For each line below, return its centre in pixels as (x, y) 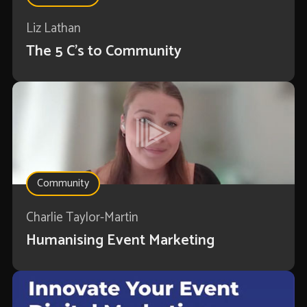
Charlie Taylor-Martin (82, 218)
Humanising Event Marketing (120, 241)
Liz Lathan (53, 29)
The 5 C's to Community (103, 52)
